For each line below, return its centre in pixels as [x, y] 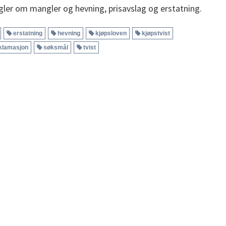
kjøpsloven [111, 33]
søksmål [56, 47]
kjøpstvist [156, 33]
